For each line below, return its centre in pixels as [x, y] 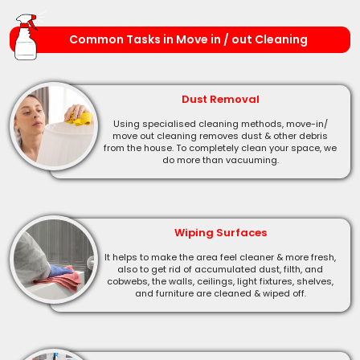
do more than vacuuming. [220, 160]
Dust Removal [220, 99]
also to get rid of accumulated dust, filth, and [220, 269]
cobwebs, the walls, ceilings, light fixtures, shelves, [220, 281]
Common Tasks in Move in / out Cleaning [188, 39]
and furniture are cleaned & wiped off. [220, 293]
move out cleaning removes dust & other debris [220, 135]
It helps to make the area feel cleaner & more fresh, [220, 257]
